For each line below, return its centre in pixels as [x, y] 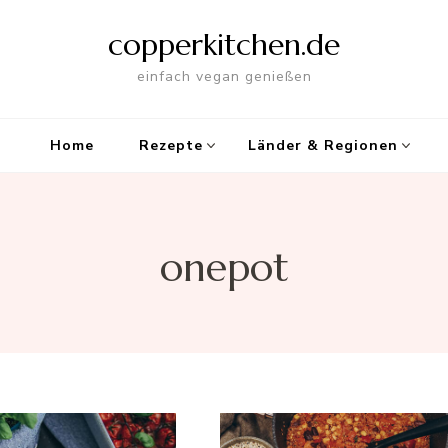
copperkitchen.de [224, 44]
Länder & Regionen [323, 145]
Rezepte [171, 145]
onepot [224, 267]
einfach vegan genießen [224, 76]
